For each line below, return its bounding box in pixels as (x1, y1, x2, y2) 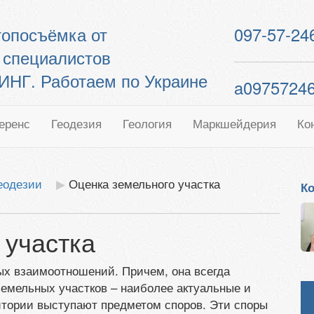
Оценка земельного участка (69, 174, 220, 192)
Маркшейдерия (193, 114, 276, 132)
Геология (123, 114, 172, 132)
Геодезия (51, 114, 102, 132)
